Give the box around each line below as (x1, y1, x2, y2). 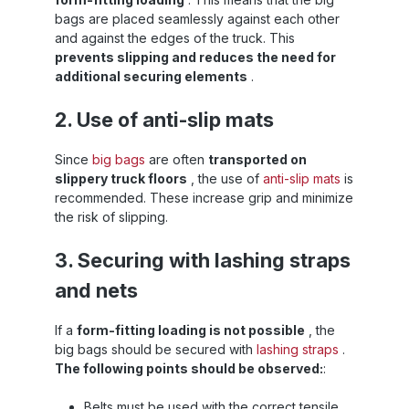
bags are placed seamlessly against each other (55, 10, 340, 26)
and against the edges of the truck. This (55, 29, 295, 46)
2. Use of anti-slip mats (55, 107, 274, 131)
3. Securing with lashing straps (55, 247, 351, 272)
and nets (55, 278, 138, 302)
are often (145, 151, 208, 167)
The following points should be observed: (55, 360, 323, 376)
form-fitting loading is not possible (77, 321, 305, 338)
